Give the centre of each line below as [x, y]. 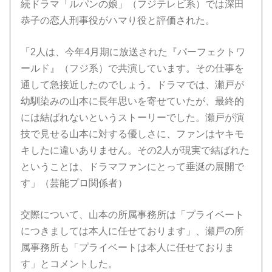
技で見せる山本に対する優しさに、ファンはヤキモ [133, 134]
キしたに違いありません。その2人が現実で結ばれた [135, 150]
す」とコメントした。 [70, 263]
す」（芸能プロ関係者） [74, 183]
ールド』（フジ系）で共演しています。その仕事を [133, 68]
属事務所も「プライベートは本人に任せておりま [128, 247]
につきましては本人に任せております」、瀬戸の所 [133, 231]
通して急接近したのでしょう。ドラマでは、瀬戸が [133, 84]
